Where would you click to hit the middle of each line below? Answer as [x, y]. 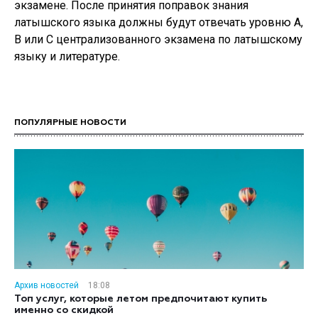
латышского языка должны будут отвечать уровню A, [159, 22]
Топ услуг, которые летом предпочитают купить [141, 299]
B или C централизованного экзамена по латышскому [158, 39]
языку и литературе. [67, 56]
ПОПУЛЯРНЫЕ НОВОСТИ [70, 123]
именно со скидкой [64, 310]
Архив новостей [46, 285]
